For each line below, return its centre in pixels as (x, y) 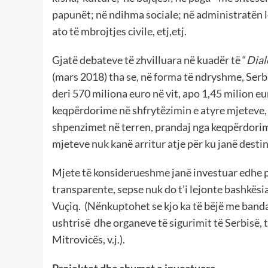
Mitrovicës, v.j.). (89, 240)
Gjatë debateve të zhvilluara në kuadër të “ (149, 60)
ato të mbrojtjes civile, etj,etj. (119, 31)
